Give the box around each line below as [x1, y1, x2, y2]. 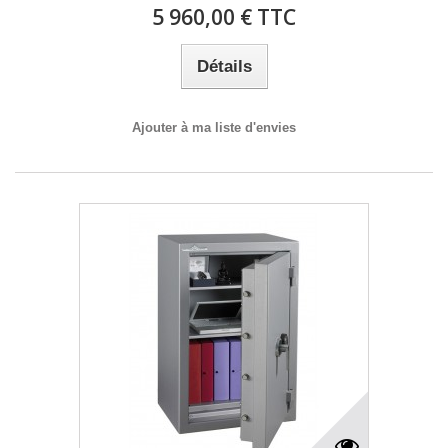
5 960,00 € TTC [152, 3, 296, 31]
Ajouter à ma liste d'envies [132, 120, 296, 135]
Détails [196, 57, 252, 76]
